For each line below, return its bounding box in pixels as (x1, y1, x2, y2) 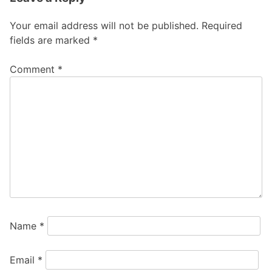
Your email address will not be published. (10, 19, 199, 32)
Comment (10, 63, 58, 75)
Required (202, 19, 242, 32)
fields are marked (10, 33, 93, 46)
